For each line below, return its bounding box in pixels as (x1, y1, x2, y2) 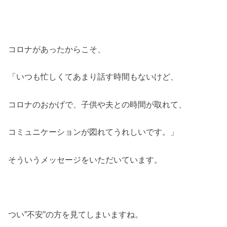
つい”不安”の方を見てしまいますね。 (8, 210, 143, 219)
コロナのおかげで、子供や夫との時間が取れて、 (8, 99, 187, 109)
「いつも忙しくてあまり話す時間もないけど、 (8, 72, 179, 82)
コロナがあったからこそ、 (8, 45, 106, 54)
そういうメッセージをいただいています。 (8, 155, 163, 164)
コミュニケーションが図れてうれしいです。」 (8, 127, 179, 137)
